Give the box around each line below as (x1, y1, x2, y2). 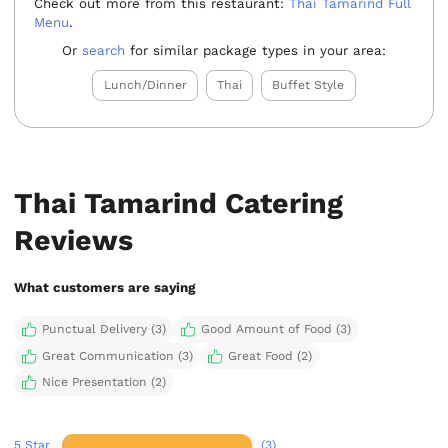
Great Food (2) (227, 348, 312, 363)
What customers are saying (14, 280, 196, 296)
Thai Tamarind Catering (14, 186, 344, 221)
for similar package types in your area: (125, 43, 386, 59)
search (82, 43, 125, 59)
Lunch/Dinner (103, 78, 187, 93)
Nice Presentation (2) (41, 375, 166, 390)
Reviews (14, 223, 134, 258)
